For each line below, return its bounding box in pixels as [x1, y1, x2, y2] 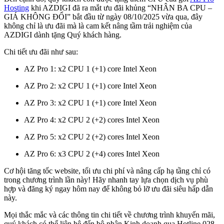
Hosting [4, 3, 29, 12]
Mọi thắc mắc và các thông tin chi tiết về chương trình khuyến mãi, [4, 210, 215, 219]
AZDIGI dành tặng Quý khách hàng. [4, 30, 125, 39]
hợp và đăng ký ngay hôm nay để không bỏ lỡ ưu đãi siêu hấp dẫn [4, 184, 213, 193]
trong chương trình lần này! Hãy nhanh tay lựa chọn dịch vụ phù [4, 175, 208, 184]
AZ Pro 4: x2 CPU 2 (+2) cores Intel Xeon [24, 115, 161, 124]
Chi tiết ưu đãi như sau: [4, 47, 82, 56]
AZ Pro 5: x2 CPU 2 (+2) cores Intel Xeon [24, 132, 161, 141]
